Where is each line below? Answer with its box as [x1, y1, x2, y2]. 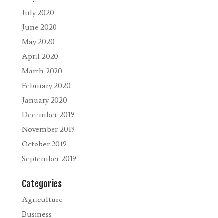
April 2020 [21, 51, 58, 61]
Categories [21, 178, 62, 190]
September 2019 [21, 153, 76, 163]
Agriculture [21, 194, 63, 204]
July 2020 [21, 7, 54, 17]
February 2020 [21, 80, 71, 90]
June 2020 [21, 22, 57, 32]
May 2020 [21, 36, 54, 46]
